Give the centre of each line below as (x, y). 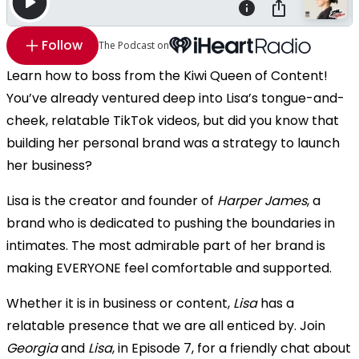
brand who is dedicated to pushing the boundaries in (171, 223)
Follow (62, 45)
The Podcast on (134, 45)
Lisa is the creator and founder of (112, 200)
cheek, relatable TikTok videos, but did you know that (173, 120)
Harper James (262, 200)
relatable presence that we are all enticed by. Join (166, 325)
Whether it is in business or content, (120, 303)
